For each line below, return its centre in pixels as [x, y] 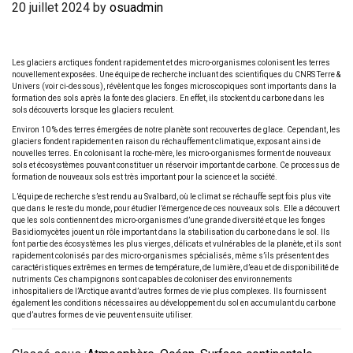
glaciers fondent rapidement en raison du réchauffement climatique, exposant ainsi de [166, 141]
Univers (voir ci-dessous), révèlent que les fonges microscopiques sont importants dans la [174, 86]
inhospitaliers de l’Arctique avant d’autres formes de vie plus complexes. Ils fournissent [169, 291]
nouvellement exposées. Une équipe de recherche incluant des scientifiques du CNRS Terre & [176, 74]
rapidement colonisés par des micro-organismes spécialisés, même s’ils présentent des [171, 256]
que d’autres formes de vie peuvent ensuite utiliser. [102, 315]
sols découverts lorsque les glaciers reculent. [93, 110]
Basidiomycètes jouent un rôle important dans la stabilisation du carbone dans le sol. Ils [171, 232]
